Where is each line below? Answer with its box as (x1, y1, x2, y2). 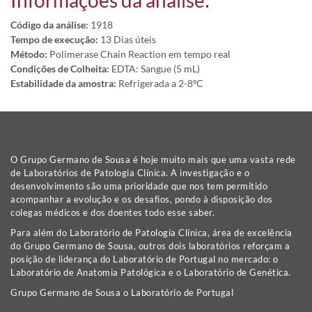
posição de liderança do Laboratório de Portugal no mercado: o (10, 253, 279, 265)
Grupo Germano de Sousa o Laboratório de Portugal (10, 287, 233, 298)
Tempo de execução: (10, 33, 98, 45)
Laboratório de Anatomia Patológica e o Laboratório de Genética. (10, 267, 291, 278)
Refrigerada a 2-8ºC (116, 77, 203, 89)
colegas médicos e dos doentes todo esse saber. (10, 207, 214, 218)
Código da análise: (10, 19, 88, 31)
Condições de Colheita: (10, 63, 109, 75)
